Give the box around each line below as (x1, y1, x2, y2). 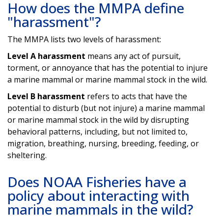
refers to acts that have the (85, 90, 187, 102)
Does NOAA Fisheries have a (7, 172, 187, 191)
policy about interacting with (7, 186, 190, 205)
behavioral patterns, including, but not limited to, (7, 126, 188, 137)
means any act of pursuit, (85, 50, 181, 61)
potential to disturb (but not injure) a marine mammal (7, 102, 205, 113)
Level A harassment (7, 50, 85, 61)
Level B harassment (7, 90, 85, 102)
